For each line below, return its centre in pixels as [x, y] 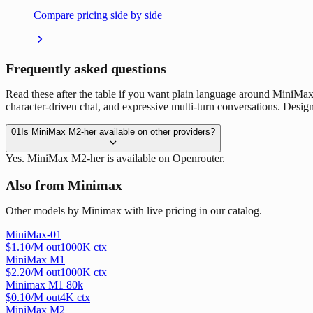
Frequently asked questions [86, 68]
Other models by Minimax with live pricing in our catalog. [134, 211]
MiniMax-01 [34, 235]
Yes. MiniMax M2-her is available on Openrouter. [115, 159]
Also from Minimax [64, 185]
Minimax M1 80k [44, 285]
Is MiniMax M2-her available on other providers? [118, 132]
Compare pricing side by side [98, 15]
